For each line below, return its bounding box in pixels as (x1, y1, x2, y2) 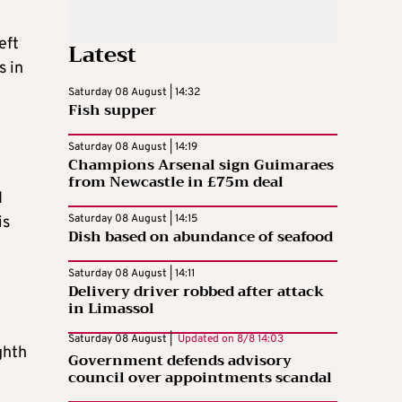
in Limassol (68, 295, 154, 321)
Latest (68, 35, 136, 74)
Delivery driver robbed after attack (68, 278, 324, 304)
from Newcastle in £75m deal (68, 169, 284, 195)
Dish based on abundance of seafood (68, 223, 333, 249)
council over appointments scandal (68, 364, 332, 390)
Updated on (172, 331, 237, 346)
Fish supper (68, 97, 156, 123)
